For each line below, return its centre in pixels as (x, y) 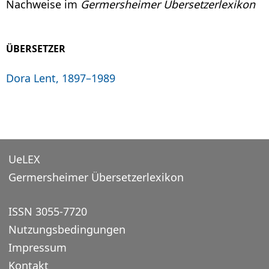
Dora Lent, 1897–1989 (61, 78)
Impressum (37, 247)
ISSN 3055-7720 (47, 211)
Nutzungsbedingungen (67, 229)
